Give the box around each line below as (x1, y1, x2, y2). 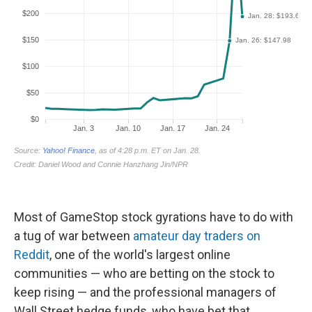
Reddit (14, 247, 49, 262)
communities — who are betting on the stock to (14, 266, 274, 281)
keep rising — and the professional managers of (14, 285, 276, 299)
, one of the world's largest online (49, 247, 231, 262)
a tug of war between (14, 228, 133, 243)
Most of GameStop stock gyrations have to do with (14, 210, 293, 224)
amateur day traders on (133, 228, 260, 243)
